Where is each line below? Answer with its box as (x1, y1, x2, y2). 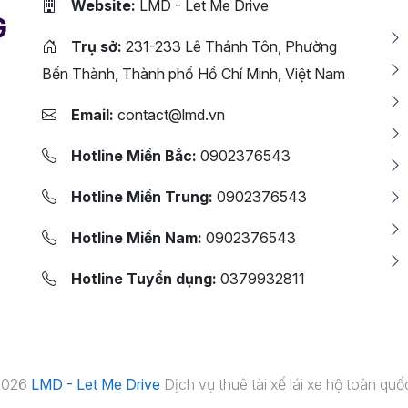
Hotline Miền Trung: (71, 187, 213, 206)
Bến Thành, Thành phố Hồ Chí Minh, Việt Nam (42, 64, 345, 83)
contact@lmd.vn (117, 105, 225, 124)
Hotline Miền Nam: (71, 228, 202, 247)
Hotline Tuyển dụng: (71, 269, 217, 288)
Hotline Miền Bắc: (71, 146, 197, 165)
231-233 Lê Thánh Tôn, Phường (122, 36, 337, 56)
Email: (71, 105, 114, 124)
